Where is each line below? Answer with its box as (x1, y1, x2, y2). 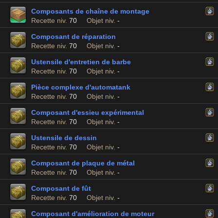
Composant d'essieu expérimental (31, 109, 144, 116)
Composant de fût (31, 184, 91, 192)
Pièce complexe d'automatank (31, 83, 130, 91)
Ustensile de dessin (31, 134, 97, 142)
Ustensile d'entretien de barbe (31, 58, 131, 66)
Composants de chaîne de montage (31, 7, 149, 15)
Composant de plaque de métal (31, 159, 135, 167)
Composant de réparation (31, 33, 116, 40)
